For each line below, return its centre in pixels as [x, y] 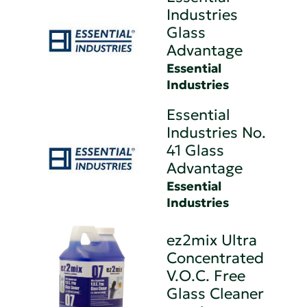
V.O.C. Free [206, 275]
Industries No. [217, 132]
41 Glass [196, 150]
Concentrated [216, 258]
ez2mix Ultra [212, 240]
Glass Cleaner [216, 293]
